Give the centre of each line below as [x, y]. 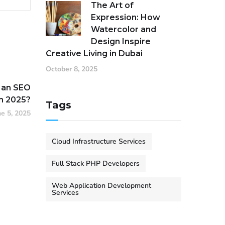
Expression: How [126, 17]
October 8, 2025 [72, 69]
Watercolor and [124, 29]
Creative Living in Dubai [94, 53]
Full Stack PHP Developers [96, 163]
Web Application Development [101, 186]
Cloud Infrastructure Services [99, 141]
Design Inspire [121, 41]
